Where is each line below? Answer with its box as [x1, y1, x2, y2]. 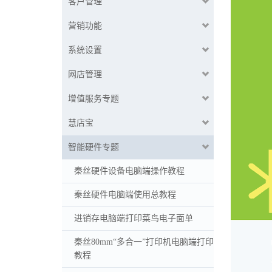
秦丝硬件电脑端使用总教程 [74, 189, 176, 199]
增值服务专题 [68, 93, 119, 103]
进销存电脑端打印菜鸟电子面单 [74, 213, 193, 223]
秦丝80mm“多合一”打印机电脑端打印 [74, 237, 214, 246]
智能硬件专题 [68, 142, 119, 152]
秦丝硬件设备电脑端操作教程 [74, 166, 185, 175]
